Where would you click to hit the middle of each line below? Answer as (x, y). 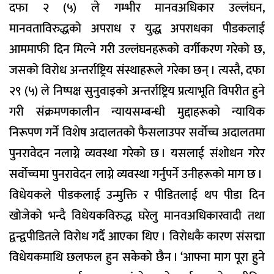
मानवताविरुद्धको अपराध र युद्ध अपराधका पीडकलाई (137, 29)
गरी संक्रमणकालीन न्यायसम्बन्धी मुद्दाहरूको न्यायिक (137, 112)
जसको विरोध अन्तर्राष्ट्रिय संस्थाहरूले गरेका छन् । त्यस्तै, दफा (137, 71)
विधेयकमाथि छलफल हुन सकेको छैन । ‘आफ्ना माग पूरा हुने (137, 258)
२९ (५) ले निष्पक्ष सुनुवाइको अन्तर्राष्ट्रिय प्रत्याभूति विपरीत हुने (137, 91)
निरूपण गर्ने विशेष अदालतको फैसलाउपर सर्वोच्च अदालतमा (137, 133)
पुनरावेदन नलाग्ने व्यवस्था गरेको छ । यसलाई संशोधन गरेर (137, 154)
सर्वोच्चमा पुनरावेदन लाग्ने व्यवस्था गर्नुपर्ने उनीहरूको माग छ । (136, 175)
